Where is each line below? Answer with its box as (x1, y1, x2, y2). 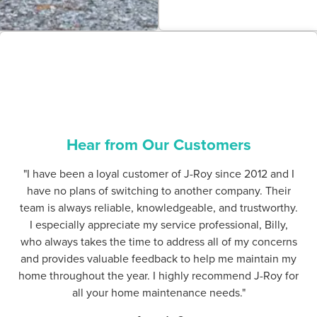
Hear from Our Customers (66, 132, 251, 156)
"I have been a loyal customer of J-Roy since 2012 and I (23, 165, 294, 181)
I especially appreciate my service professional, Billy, (29, 216, 288, 232)
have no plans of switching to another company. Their (26, 182, 291, 198)
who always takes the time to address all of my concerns (20, 233, 297, 249)
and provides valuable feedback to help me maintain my (21, 250, 296, 266)
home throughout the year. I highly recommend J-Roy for (18, 267, 299, 283)
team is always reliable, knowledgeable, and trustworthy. (19, 199, 298, 215)
